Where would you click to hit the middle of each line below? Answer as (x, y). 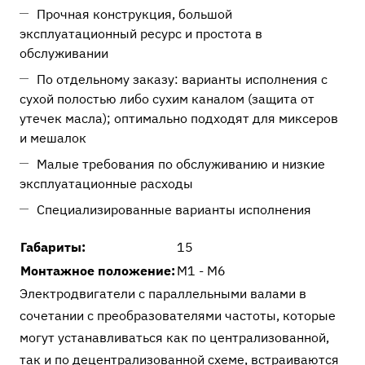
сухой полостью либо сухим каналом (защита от (167, 99)
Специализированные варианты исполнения (174, 209)
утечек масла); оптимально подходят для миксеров (179, 118)
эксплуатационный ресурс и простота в (141, 33)
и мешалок (53, 138)
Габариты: (53, 247)
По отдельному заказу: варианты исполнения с (182, 79)
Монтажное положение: (98, 270)
